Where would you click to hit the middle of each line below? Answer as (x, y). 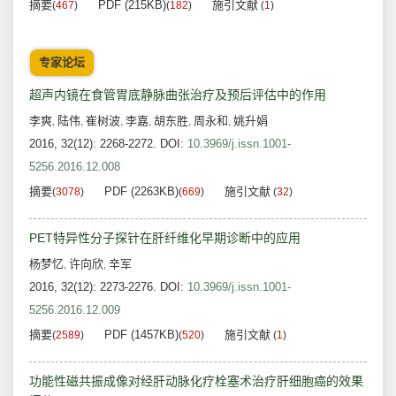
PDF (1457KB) (141, 335)
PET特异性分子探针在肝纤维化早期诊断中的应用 (165, 238)
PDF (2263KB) (141, 192)
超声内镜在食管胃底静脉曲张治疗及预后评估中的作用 (178, 95)
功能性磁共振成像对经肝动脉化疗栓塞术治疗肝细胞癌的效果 (196, 381)
